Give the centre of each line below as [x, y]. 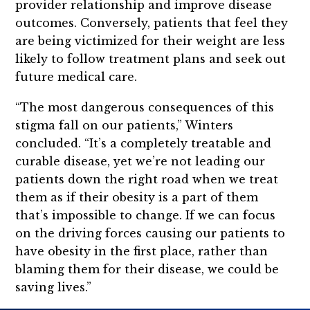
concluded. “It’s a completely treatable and [144, 144]
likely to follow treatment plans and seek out [151, 59]
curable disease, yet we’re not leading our [140, 162]
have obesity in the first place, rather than [142, 252]
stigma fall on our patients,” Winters [125, 126]
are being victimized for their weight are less [151, 41]
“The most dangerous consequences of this [145, 108]
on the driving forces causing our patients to [151, 234]
